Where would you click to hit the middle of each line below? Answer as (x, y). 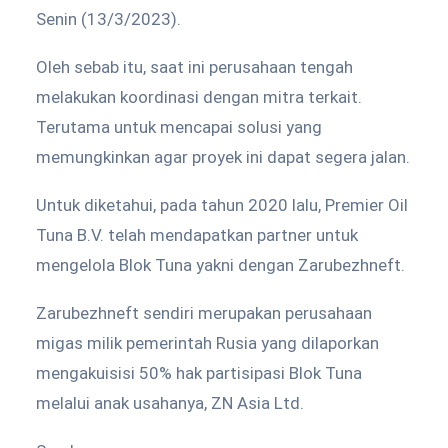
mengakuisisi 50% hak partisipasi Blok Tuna (199, 373)
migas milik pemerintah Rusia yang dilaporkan (207, 343)
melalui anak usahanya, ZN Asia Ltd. (170, 403)
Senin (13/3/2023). (108, 19)
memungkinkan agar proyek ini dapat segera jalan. (223, 157)
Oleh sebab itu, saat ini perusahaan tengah (194, 67)
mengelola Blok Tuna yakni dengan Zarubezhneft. (220, 265)
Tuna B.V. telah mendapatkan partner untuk (197, 235)
